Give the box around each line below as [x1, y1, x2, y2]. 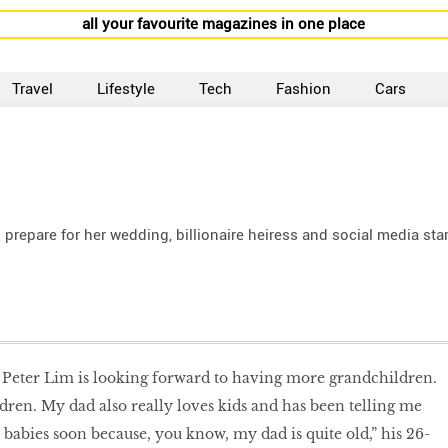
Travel [12, 80, 54, 98]
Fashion [276, 80, 332, 98]
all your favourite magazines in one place [82, 15, 366, 33]
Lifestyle [97, 80, 156, 98]
